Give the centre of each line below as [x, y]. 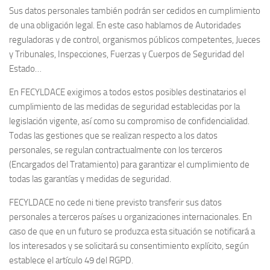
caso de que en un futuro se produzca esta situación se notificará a [132, 232]
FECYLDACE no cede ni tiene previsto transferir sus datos [115, 203]
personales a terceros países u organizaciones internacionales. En [130, 217]
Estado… [25, 69]
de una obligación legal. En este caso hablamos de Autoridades [125, 26]
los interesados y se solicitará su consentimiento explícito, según [129, 246]
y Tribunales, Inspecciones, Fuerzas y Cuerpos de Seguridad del [127, 55]
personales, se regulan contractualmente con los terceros [116, 150]
